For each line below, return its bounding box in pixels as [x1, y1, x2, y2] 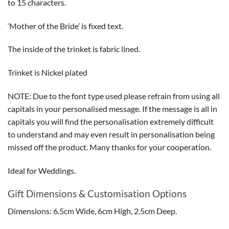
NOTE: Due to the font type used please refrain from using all [8, 91, 220, 101]
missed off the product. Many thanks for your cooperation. [8, 142, 211, 152]
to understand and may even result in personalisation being [8, 129, 215, 140]
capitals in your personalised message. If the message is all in [8, 104, 217, 114]
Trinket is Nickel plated [8, 67, 87, 78]
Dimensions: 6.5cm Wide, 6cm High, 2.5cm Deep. [8, 206, 177, 216]
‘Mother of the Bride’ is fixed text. [8, 20, 123, 31]
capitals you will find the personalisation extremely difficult [8, 117, 214, 127]
